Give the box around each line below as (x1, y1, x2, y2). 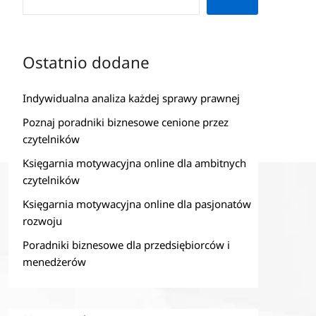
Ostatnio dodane (22, 51, 150, 73)
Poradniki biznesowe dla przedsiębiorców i (22, 238, 230, 252)
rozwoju (22, 214, 62, 228)
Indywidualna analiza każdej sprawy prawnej (22, 91, 240, 105)
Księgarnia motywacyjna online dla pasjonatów (22, 197, 251, 211)
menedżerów (22, 255, 86, 269)
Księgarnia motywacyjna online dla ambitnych (22, 156, 246, 170)
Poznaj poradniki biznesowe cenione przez (22, 115, 229, 129)
